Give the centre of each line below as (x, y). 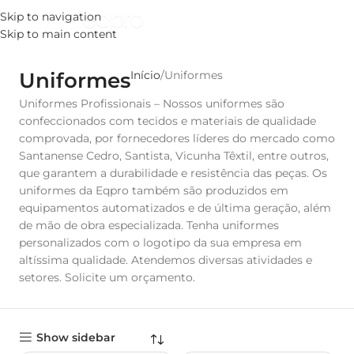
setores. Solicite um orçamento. (107, 277)
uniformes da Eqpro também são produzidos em (154, 190)
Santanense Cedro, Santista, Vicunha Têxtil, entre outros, (174, 156)
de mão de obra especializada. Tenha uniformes (149, 225)
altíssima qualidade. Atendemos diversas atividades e (166, 260)
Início (145, 75)
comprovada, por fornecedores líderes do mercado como (177, 138)
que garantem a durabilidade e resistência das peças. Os (173, 173)
